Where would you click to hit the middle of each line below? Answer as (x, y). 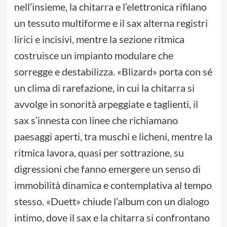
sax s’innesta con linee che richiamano (96, 120)
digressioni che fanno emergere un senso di (107, 169)
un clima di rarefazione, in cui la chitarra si (104, 88)
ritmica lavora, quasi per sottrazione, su (99, 153)
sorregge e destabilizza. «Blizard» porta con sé (113, 72)
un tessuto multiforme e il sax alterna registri (111, 23)
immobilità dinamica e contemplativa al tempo (113, 185)
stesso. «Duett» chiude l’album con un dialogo (111, 201)
